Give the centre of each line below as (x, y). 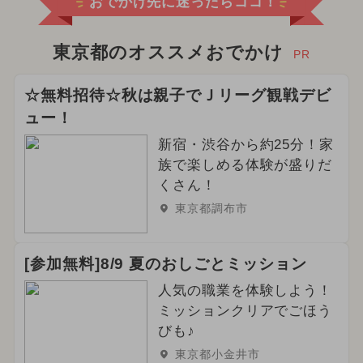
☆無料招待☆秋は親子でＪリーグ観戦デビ (178, 96)
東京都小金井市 (217, 354)
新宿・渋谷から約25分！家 (246, 145)
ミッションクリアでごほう (245, 311)
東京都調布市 (211, 209)
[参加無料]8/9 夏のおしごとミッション (165, 264)
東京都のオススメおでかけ (168, 53)
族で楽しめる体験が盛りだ (245, 165)
